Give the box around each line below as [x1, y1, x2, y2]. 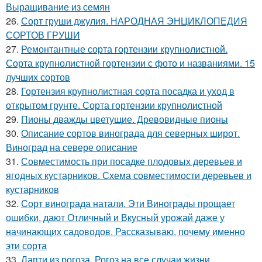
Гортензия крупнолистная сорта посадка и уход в [21, 84, 235, 98]
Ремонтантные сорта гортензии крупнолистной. [21, 42, 227, 56]
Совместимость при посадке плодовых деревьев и [21, 154, 242, 168]
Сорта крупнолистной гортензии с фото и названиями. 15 [6, 56, 255, 70]
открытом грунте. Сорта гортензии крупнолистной [6, 98, 222, 112]
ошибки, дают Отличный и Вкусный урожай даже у [6, 211, 225, 224]
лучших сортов [6, 70, 70, 84]
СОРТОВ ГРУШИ [6, 28, 80, 42]
